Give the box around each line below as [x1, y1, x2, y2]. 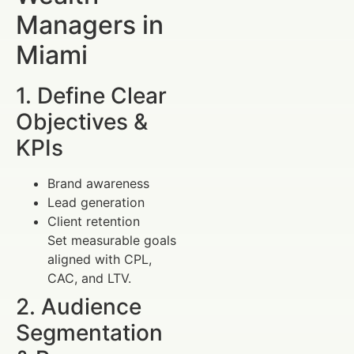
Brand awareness [47, 175, 149, 192]
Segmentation [16, 319, 163, 347]
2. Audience [16, 293, 141, 321]
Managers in [16, 9, 164, 41]
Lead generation [47, 194, 145, 211]
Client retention [47, 213, 140, 230]
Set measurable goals [47, 232, 176, 249]
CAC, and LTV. [47, 270, 131, 287]
